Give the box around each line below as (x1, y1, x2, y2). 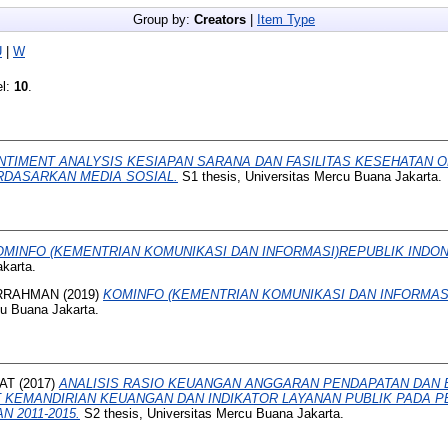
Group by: (133, 12, 194, 28)
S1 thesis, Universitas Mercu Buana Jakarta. (178, 169, 442, 185)
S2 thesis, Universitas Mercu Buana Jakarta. (80, 406, 344, 422)
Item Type (257, 12, 315, 28)
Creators (194, 12, 246, 28)
